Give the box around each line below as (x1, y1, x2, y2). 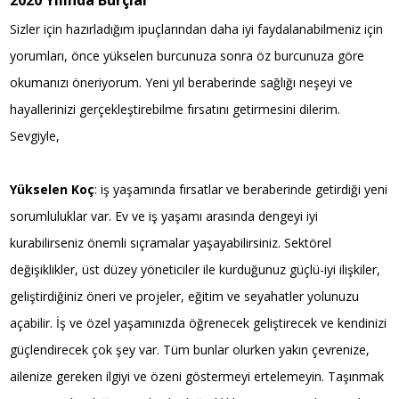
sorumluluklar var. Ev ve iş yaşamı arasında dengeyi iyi (10, 207, 319, 224)
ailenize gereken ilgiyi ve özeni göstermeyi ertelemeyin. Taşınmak (10, 367, 385, 385)
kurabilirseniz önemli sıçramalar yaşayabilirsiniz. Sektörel (10, 233, 332, 251)
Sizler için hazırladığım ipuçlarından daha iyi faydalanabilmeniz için (10, 20, 384, 37)
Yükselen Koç (10, 180, 95, 198)
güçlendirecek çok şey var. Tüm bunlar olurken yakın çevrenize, (10, 340, 370, 358)
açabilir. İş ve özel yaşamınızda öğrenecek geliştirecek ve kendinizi (10, 313, 387, 331)
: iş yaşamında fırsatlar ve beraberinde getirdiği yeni (94, 180, 388, 198)
